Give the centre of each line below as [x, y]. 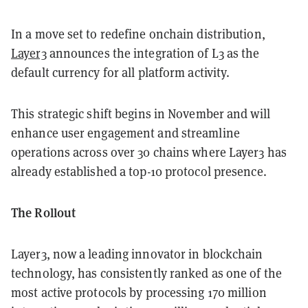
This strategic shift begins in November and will [141, 113]
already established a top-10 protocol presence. [140, 171]
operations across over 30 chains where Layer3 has [149, 152]
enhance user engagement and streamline [125, 132]
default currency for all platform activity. [121, 72]
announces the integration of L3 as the [153, 53]
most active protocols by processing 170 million [139, 292]
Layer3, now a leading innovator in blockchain [137, 253]
